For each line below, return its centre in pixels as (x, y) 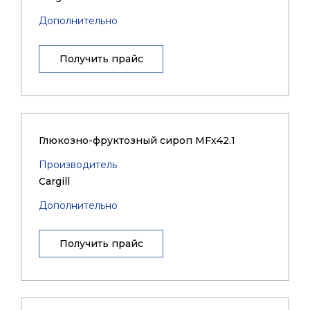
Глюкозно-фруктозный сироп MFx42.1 (137, 140)
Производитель (78, 165)
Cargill (54, 181)
